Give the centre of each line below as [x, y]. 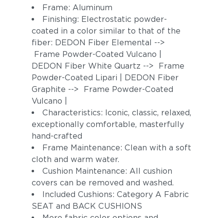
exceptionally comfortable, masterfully [108, 124]
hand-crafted [58, 136]
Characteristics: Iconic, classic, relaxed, [117, 113]
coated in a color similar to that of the [106, 31]
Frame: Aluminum [78, 8]
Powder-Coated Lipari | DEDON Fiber [105, 78]
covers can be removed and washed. [110, 183]
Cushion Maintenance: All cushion [107, 171]
